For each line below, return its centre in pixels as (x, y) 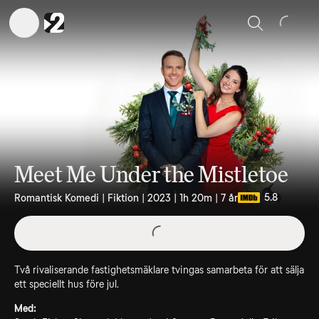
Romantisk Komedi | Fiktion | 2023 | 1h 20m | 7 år (126, 198)
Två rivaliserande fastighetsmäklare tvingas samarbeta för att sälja (159, 270)
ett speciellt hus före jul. (67, 284)
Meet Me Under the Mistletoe (151, 175)
